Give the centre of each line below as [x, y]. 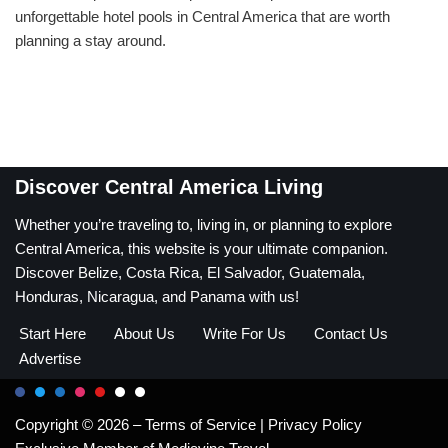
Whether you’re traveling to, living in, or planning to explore [203, 224]
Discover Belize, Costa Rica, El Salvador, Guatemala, [190, 272]
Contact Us [351, 333]
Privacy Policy [315, 424]
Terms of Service [202, 424]
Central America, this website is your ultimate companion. [201, 248]
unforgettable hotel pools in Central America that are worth [202, 17]
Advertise [50, 358]
